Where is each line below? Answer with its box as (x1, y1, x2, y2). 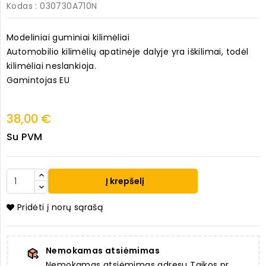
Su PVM (7, 130, 43, 144)
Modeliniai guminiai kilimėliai (7, 31, 132, 44)
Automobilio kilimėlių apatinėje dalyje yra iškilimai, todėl (7, 46, 249, 58)
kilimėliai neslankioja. (7, 60, 97, 72)
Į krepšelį (104, 175, 145, 188)
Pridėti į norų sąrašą (17, 201, 103, 214)
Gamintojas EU (7, 74, 70, 87)
